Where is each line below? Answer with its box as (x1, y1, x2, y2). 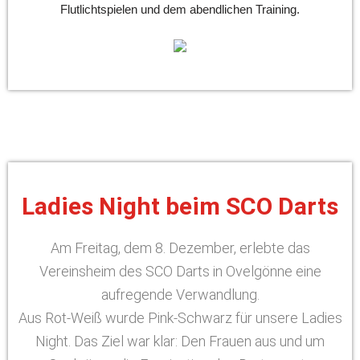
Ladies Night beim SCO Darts (22, 192, 338, 220)
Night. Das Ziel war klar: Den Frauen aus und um (35, 333, 325, 350)
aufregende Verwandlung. (100, 286, 260, 303)
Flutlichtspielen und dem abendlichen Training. (60, 2, 300, 16)
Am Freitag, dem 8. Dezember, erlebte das (50, 239, 310, 256)
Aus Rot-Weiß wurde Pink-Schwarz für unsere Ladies (18, 309, 342, 326)
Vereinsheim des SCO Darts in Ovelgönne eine (39, 263, 321, 280)
